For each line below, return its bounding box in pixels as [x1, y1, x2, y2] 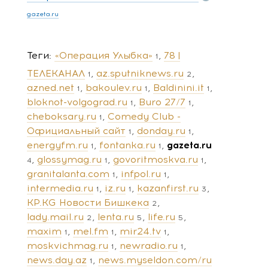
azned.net [27, 81, 74, 93]
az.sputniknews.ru [96, 67, 184, 79]
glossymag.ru [37, 153, 102, 165]
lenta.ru [98, 211, 134, 223]
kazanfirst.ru [137, 182, 199, 194]
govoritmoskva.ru [113, 153, 198, 165]
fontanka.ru [99, 139, 156, 151]
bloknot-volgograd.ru [27, 96, 127, 108]
